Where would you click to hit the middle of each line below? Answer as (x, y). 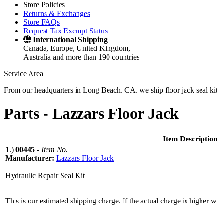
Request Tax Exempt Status (65, 31)
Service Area (23, 73)
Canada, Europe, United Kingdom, (77, 48)
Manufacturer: (31, 158)
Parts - (28, 114)
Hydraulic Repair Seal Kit (45, 175)
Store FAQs (41, 22)
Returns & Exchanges (57, 13)
